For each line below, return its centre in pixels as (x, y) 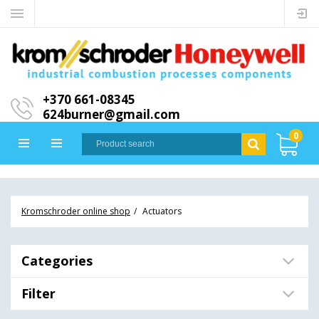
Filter (38, 293)
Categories (57, 261)
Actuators (162, 211)
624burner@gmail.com (111, 114)
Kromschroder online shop (76, 211)
